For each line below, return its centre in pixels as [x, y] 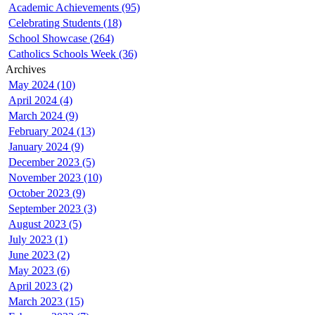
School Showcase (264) [61, 39]
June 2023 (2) [39, 255]
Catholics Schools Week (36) [73, 54]
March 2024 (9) [43, 116]
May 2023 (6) [39, 271]
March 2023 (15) [46, 302]
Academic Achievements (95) [74, 8]
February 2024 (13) [52, 131]
